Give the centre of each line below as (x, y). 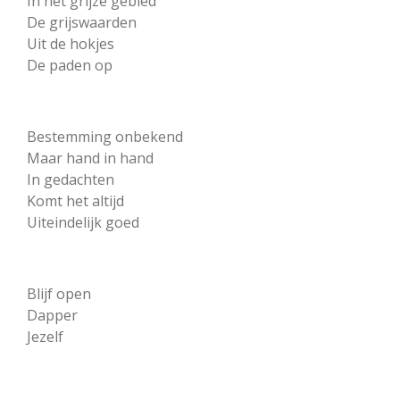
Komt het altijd (75, 200)
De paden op (70, 65)
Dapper (52, 315)
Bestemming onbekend (105, 136)
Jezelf (45, 336)
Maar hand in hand (90, 158)
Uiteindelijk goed (83, 222)
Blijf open (59, 293)
